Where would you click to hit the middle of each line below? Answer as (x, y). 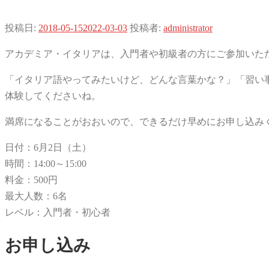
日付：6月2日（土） (48, 148)
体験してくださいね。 (53, 96)
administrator (188, 28)
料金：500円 (31, 180)
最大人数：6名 (36, 196)
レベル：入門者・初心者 (58, 213)
